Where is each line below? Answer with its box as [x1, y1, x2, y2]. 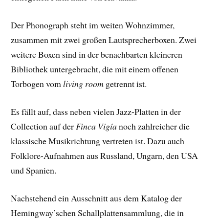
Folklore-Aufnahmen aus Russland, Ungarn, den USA [11, 149, 198, 161]
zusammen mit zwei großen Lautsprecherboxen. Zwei [11, 34, 197, 46]
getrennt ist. [104, 78, 147, 90]
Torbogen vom [11, 78, 64, 90]
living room [63, 78, 104, 90]
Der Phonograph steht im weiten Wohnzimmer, [11, 19, 175, 31]
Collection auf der [11, 120, 76, 132]
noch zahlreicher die [117, 120, 190, 132]
